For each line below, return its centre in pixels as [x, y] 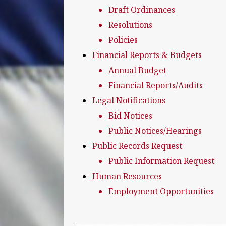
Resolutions [130, 25]
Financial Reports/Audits [156, 85]
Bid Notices [130, 116]
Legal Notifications [129, 100]
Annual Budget [137, 70]
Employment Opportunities [161, 191]
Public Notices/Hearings [155, 131]
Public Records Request [137, 146]
